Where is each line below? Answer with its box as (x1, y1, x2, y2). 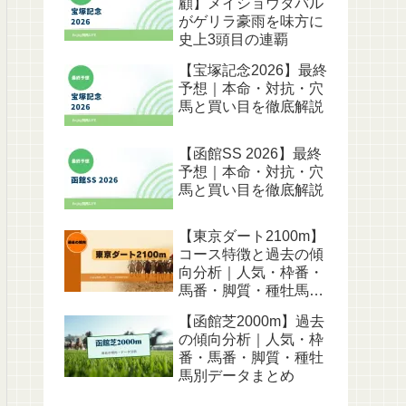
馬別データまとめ (179, 368, 295, 383)
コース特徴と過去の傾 (179, 246, 324, 262)
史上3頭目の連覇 (179, 32, 288, 48)
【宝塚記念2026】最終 (179, 63, 327, 79)
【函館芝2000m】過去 (179, 314, 324, 329)
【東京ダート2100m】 (179, 228, 324, 244)
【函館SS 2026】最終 (179, 145, 322, 161)
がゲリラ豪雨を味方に (179, 14, 324, 30)
